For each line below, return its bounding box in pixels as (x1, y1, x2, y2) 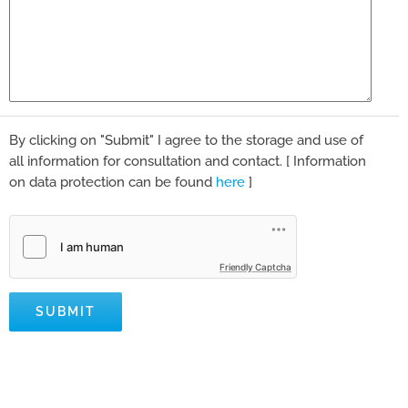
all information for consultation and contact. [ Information (8, 153, 366, 170)
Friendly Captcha (219, 261, 291, 273)
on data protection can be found (8, 174, 216, 191)
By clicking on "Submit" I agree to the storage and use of (8, 132, 363, 149)
